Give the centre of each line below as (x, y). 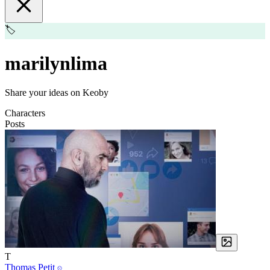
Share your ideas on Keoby (57, 93)
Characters (25, 113)
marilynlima (56, 63)
